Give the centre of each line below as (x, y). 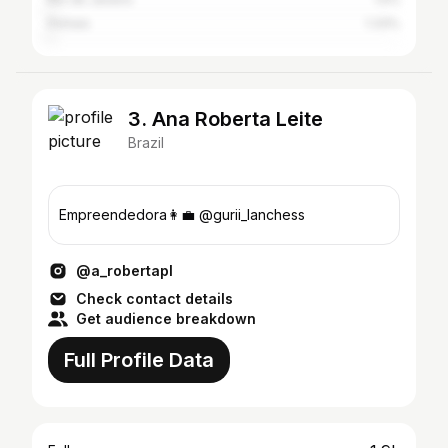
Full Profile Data (139, 360)
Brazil (146, 142)
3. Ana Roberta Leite (225, 119)
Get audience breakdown (166, 318)
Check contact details (154, 298)
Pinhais (69, 23)
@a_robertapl (124, 270)
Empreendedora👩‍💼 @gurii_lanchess (182, 214)
